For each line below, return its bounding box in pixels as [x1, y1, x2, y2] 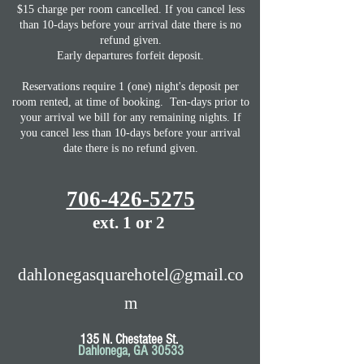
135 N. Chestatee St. [80, 331, 181, 347]
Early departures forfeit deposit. [57, 50, 204, 62]
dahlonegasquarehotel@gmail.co [17, 265, 244, 284]
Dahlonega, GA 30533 [77, 343, 184, 358]
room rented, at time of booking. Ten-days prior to [11, 96, 249, 108]
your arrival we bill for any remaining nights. [19, 111, 233, 123]
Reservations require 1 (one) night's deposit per [22, 80, 239, 93]
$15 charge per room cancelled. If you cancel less [16, 3, 245, 15]
